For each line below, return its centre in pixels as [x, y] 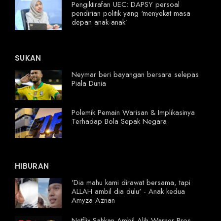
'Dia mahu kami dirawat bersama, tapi [131, 183]
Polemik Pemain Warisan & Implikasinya [133, 113]
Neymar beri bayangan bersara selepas [135, 75]
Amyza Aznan [93, 201]
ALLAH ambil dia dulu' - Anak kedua [128, 192]
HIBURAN [32, 166]
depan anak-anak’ [99, 22]
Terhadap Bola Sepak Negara [119, 122]
